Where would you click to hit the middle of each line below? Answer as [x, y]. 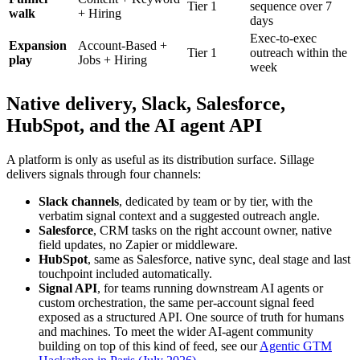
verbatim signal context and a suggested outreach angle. [179, 215]
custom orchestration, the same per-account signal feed [176, 302]
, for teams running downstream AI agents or [210, 288]
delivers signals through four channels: [104, 174]
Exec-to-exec [283, 38]
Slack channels [79, 201]
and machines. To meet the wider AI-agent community [176, 331]
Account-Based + [123, 45]
